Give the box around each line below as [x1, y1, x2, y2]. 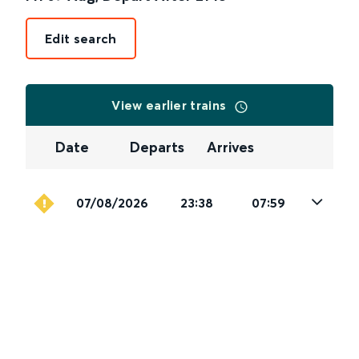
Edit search [45, 30, 117, 46]
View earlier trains [111, 97, 230, 113]
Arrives [206, 138, 254, 157]
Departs [130, 138, 185, 157]
